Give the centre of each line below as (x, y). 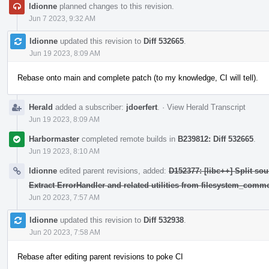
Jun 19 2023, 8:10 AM (64, 151)
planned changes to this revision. (116, 6)
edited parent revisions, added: (113, 171)
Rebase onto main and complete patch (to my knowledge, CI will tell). (138, 77)
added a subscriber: (89, 107)
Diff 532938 (164, 220)
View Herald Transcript (206, 107)
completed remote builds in (128, 139)
